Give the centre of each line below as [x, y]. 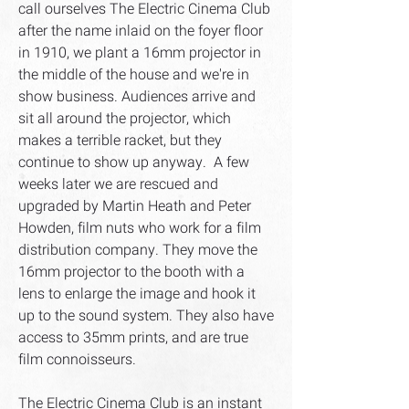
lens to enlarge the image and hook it [137, 294]
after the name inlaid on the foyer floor [141, 31]
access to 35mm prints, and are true [133, 338]
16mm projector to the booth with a [131, 272]
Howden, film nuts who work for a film [140, 228]
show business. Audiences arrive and [137, 97]
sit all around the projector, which [125, 119]
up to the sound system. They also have [146, 316]
